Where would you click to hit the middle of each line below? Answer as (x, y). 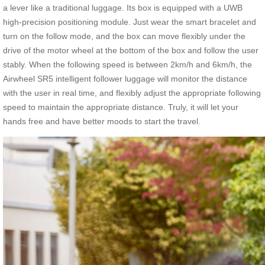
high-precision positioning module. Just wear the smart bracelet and (130, 22)
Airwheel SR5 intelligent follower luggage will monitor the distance (125, 78)
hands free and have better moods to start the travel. (102, 121)
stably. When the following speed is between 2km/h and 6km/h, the (127, 64)
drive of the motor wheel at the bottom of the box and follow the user (131, 50)
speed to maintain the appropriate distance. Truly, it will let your (121, 107)
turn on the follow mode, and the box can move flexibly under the (124, 36)
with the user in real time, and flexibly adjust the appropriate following (132, 93)
